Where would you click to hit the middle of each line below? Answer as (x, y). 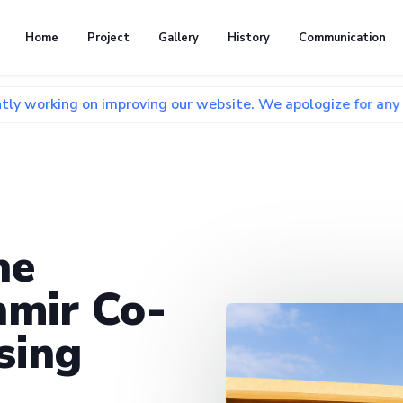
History (249, 37)
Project (108, 37)
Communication (342, 37)
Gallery (179, 37)
